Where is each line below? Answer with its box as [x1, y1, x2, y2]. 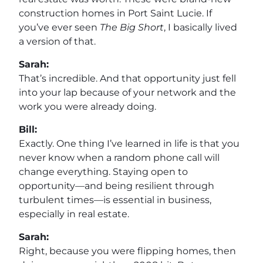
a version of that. [19, 35, 96, 47]
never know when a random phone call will [19, 151, 220, 163]
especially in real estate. [19, 208, 129, 220]
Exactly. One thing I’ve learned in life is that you [19, 137, 240, 149]
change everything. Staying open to [19, 166, 188, 177]
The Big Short [100, 21, 164, 33]
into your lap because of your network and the [19, 86, 236, 98]
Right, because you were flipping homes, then [19, 245, 236, 257]
